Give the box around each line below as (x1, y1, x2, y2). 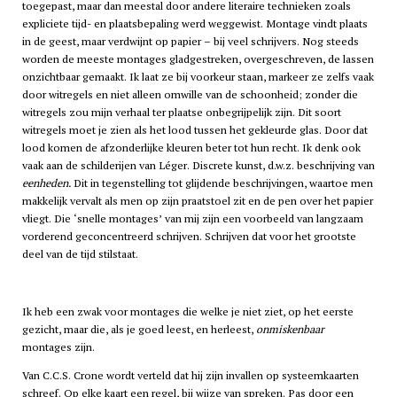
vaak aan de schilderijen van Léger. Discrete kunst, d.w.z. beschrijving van (21, 158, 375, 174)
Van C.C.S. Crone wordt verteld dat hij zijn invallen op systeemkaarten (21, 368, 359, 384)
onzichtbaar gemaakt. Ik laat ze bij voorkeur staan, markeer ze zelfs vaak (21, 69, 374, 85)
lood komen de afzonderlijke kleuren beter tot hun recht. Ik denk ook (21, 140, 361, 156)
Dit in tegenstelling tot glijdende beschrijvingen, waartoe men (70, 175, 373, 191)
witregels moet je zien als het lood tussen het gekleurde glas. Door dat (21, 122, 368, 138)
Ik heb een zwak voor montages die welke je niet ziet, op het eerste (21, 304, 354, 320)
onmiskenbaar (255, 322, 324, 338)
